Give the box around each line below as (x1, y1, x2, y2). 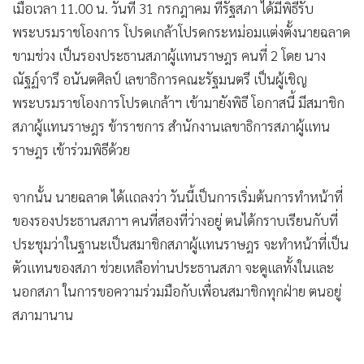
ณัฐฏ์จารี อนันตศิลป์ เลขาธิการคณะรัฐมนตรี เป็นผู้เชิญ (12, 69, 307, 88)
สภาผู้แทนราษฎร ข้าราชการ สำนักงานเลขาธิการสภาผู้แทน (12, 116, 330, 135)
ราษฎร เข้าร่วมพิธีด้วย (12, 140, 130, 158)
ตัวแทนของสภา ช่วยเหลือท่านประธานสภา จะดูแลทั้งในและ (12, 258, 334, 276)
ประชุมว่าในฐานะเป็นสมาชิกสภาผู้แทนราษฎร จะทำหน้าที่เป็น (12, 234, 349, 253)
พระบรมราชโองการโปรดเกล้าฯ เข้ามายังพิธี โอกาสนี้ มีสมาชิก (12, 93, 344, 111)
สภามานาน (12, 305, 73, 323)
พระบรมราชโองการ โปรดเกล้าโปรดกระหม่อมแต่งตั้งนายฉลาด (12, 22, 350, 41)
